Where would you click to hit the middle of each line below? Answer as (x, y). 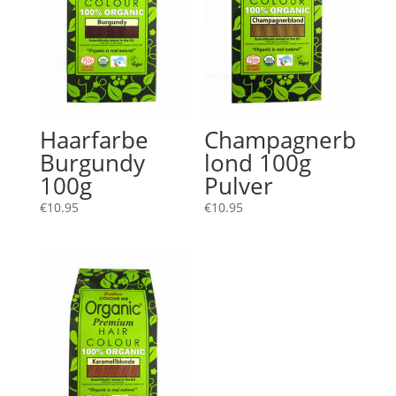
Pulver (239, 185)
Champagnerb (281, 139)
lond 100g (258, 162)
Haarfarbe (94, 139)
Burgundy (92, 162)
